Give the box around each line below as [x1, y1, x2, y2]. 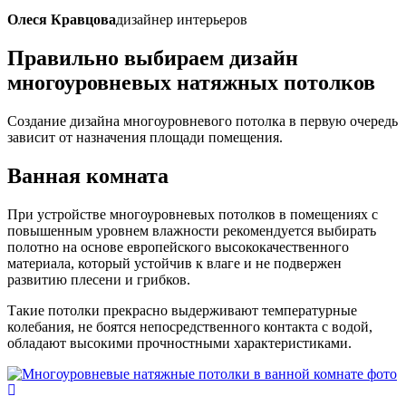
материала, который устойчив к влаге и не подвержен [7, 255, 342, 271]
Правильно [7, 46, 124, 71]
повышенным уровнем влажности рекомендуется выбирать [7, 222, 376, 238]
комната [81, 163, 169, 188]
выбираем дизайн [124, 46, 298, 71]
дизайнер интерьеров [116, 12, 247, 28]
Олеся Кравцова [7, 12, 116, 28]
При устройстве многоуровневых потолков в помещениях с [7, 206, 378, 222]
